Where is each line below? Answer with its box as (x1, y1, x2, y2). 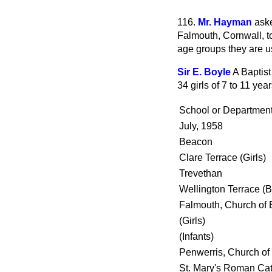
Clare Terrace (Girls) (179, 152, 266, 163)
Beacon (179, 137, 212, 147)
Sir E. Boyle (177, 67, 231, 77)
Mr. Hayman (198, 17, 252, 27)
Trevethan (179, 168, 222, 178)
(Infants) (179, 231, 214, 242)
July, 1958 (179, 121, 223, 131)
